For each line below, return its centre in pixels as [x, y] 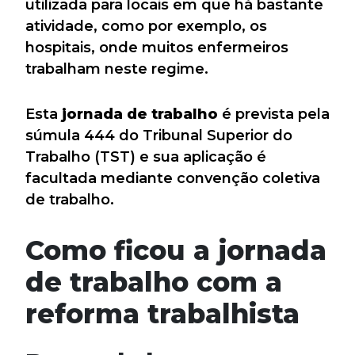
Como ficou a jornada [176, 250]
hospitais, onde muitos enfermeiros [157, 48]
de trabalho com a [154, 282]
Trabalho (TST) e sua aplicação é [146, 157]
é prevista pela [274, 115]
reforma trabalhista [162, 314]
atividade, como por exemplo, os [146, 27]
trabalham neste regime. [117, 69]
